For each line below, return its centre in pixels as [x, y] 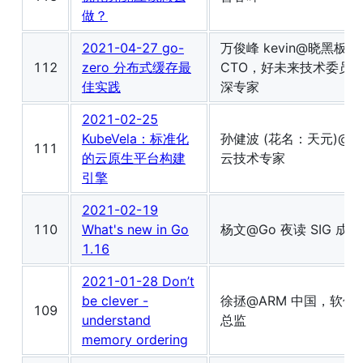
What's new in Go [135, 230]
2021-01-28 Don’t [138, 282]
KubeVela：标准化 [135, 139]
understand [116, 320]
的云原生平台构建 [134, 158]
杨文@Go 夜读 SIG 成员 [291, 230]
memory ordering [135, 340]
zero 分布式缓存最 [137, 68]
